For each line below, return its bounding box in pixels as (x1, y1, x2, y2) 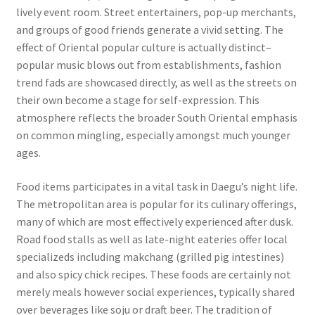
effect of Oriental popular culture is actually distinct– (15, 40, 271, 55)
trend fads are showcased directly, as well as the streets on (15, 75, 297, 90)
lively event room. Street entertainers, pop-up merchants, (15, 5, 296, 20)
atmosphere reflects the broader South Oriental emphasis (15, 110, 297, 125)
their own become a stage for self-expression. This (15, 93, 259, 108)
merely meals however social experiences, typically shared (15, 284, 295, 299)
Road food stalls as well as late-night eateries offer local (15, 231, 288, 246)
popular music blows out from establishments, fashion (15, 58, 281, 72)
